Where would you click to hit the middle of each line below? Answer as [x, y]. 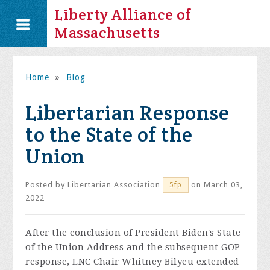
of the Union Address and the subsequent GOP [133, 247]
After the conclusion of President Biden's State [133, 233]
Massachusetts [107, 33]
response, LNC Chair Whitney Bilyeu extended [132, 262]
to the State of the [109, 134]
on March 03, [216, 185]
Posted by [47, 185]
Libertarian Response [127, 113]
